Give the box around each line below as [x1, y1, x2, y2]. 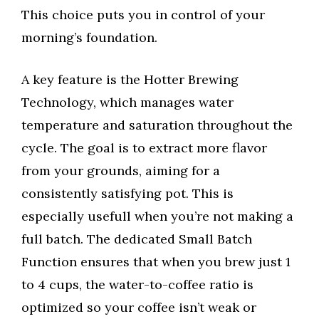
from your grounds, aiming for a [21, 162, 220, 179]
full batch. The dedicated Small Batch [21, 230, 252, 247]
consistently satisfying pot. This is [21, 184, 234, 202]
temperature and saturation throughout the [21, 116, 293, 133]
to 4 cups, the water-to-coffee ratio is [21, 276, 253, 293]
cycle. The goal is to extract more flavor [21, 139, 267, 156]
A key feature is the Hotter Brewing [21, 70, 239, 88]
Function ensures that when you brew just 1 [21, 253, 291, 270]
